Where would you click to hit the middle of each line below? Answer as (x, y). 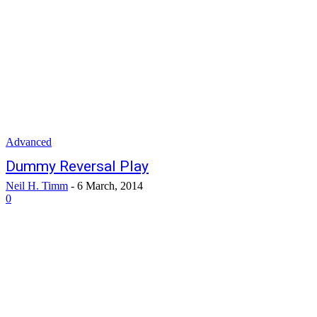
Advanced (29, 142)
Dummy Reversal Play (77, 166)
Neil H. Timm (37, 186)
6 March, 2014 (110, 186)
